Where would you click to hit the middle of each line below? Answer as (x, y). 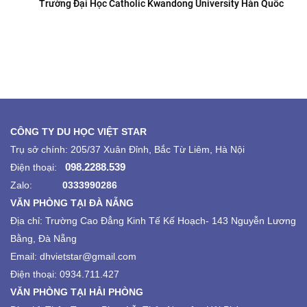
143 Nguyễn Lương (254, 221)
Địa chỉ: (28, 221)
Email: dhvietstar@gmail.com (73, 256)
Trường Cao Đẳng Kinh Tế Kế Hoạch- (128, 221)
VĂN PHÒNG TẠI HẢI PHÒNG (77, 292)
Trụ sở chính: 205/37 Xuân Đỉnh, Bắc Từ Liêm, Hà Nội (127, 149)
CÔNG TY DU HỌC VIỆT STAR (78, 132)
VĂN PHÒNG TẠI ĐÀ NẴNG (72, 203)
